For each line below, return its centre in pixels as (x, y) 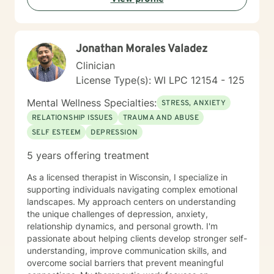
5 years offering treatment (88, 155)
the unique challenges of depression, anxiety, (117, 214)
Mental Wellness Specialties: (92, 103)
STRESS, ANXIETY (194, 103)
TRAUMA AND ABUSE (161, 118)
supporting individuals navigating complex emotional (132, 189)
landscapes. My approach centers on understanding (131, 202)
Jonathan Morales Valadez (142, 49)
